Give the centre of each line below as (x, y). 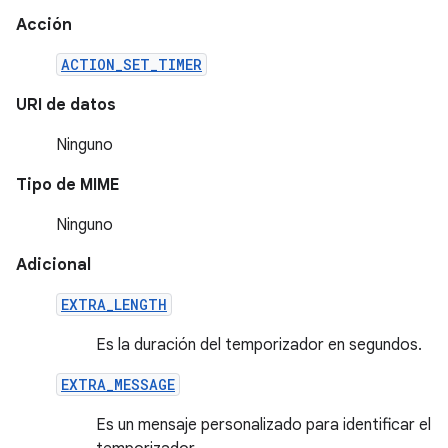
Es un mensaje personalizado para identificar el (263, 425)
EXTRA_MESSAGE (118, 384)
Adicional (53, 265)
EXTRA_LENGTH (114, 304)
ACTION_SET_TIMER (131, 64)
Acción (44, 25)
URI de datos (66, 105)
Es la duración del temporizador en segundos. (259, 345)
